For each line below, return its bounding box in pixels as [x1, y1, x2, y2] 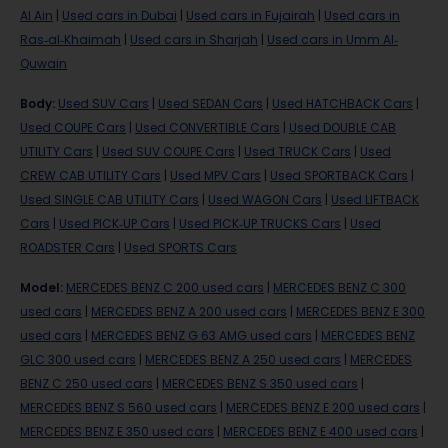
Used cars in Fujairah [186, 7, 315, 24]
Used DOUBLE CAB [289, 119, 396, 136]
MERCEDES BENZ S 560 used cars [20, 399, 217, 416]
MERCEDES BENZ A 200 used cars [91, 303, 287, 320]
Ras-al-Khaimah [20, 31, 121, 48]
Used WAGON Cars [208, 191, 322, 208]
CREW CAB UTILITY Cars [20, 167, 161, 184]
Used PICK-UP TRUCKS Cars [179, 215, 341, 232]
